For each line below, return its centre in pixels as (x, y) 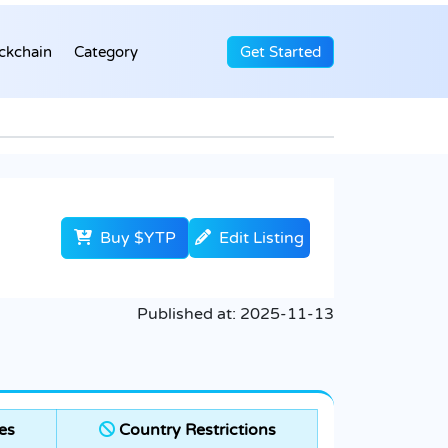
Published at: (188, 314)
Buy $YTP (136, 238)
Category (106, 51)
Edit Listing (261, 238)
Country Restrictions (195, 430)
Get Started (280, 51)
